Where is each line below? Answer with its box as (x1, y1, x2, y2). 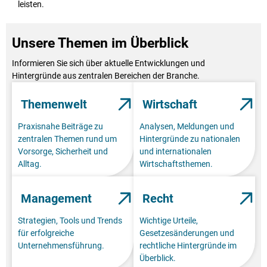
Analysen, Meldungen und (139, 121, 234, 131)
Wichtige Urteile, (139, 215, 198, 225)
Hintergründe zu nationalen (139, 133, 240, 144)
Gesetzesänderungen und (139, 228, 234, 238)
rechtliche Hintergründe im (139, 240, 237, 250)
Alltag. (18, 159, 42, 169)
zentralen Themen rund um (18, 133, 117, 144)
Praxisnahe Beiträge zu (18, 121, 103, 131)
